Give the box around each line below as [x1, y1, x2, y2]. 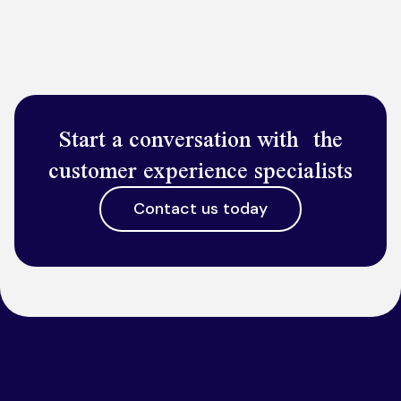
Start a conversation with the [58, 113, 343, 165]
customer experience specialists [48, 144, 353, 196]
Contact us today [133, 198, 268, 219]
